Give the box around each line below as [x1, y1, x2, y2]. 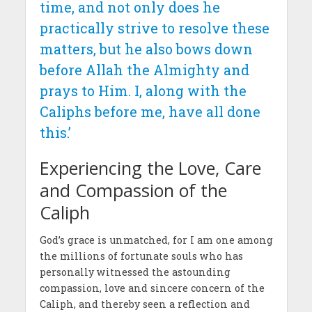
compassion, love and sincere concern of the [39, 281, 265, 295]
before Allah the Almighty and [39, 60, 249, 79]
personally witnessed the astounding [39, 265, 231, 279]
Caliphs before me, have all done [39, 102, 260, 120]
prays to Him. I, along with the [39, 81, 247, 100]
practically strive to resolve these [39, 18, 270, 37]
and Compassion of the [39, 178, 227, 202]
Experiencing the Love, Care [39, 155, 261, 180]
